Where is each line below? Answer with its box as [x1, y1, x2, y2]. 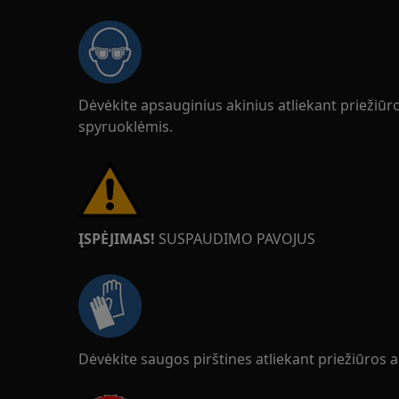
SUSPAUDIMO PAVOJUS [159, 229, 315, 248]
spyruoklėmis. [78, 117, 173, 136]
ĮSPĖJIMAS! [78, 229, 159, 248]
